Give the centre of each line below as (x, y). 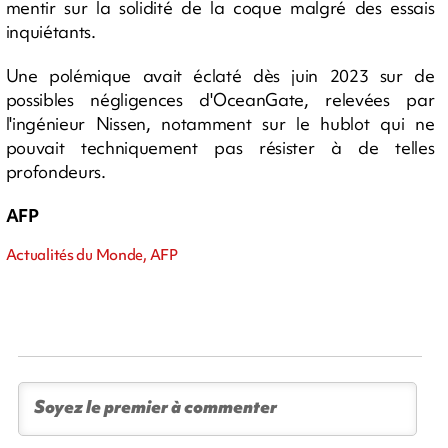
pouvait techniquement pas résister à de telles (220, 147)
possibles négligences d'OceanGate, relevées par (220, 99)
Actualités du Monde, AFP (91, 254)
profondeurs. (55, 171)
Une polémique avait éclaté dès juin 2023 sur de (220, 75)
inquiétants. (50, 31)
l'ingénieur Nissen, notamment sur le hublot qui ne (220, 123)
